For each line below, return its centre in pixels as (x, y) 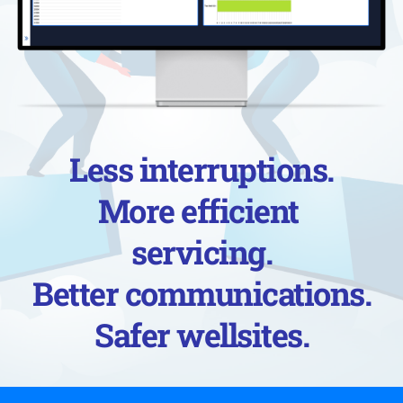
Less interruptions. (201, 170)
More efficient (198, 211)
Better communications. (201, 294)
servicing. (201, 252)
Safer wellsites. (201, 335)
